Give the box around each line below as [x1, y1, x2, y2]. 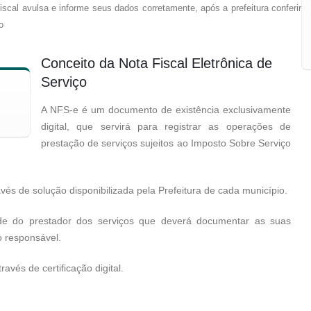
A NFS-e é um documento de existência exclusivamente [41, 104, 291, 115]
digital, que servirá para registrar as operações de [41, 121, 291, 132]
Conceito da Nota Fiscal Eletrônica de [41, 56, 272, 71]
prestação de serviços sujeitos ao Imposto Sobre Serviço [41, 137, 291, 149]
